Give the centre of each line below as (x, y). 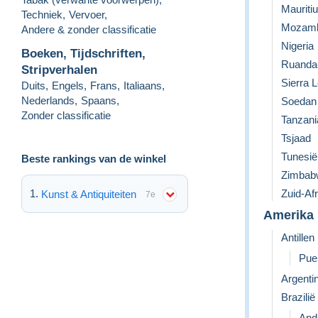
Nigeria (297, 45)
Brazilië (298, 297)
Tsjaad (296, 138)
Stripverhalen (59, 70)
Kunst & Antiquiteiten (89, 194)
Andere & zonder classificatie (89, 29)
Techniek (42, 14)
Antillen (298, 237)
